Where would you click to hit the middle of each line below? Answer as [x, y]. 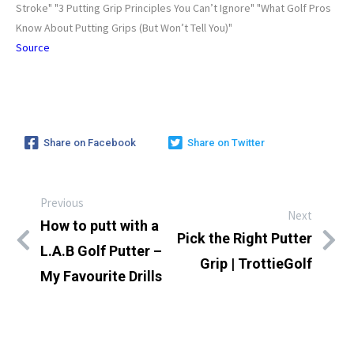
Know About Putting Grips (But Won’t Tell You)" [124, 27]
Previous [62, 202]
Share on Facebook [90, 142]
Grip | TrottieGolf [256, 263]
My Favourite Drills [101, 276]
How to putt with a [100, 225]
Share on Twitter [226, 142]
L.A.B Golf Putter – [101, 250]
